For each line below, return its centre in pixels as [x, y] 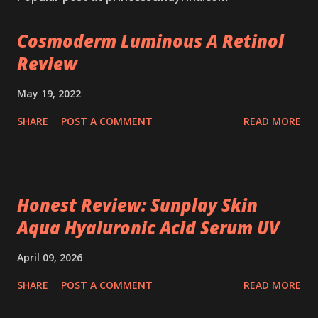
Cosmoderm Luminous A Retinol [150, 40]
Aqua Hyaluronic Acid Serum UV [148, 227]
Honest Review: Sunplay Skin [137, 204]
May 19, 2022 [49, 93]
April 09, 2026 [50, 257]
